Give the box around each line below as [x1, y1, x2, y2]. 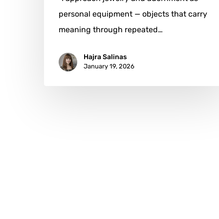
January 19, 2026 [84, 63, 134, 70]
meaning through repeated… [59, 25, 163, 35]
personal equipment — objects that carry [59, 9, 207, 19]
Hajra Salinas [84, 53, 127, 62]
